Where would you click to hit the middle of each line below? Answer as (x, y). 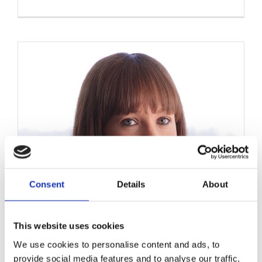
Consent (47, 184)
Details (131, 184)
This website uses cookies (69, 226)
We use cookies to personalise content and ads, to (117, 244)
